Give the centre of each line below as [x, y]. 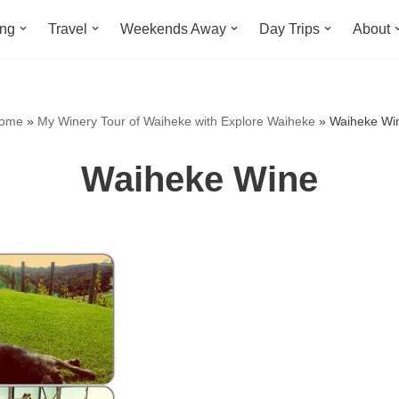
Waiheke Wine [199, 179]
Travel [68, 29]
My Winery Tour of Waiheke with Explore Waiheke [176, 121]
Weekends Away [173, 29]
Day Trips [289, 29]
